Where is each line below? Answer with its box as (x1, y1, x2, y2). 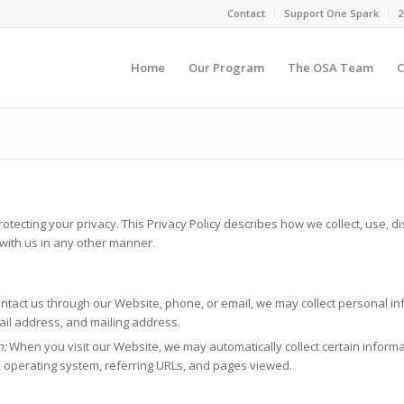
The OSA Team (288, 60, 373, 76)
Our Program (188, 60, 264, 76)
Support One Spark (284, 6, 379, 20)
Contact (227, 6, 265, 20)
